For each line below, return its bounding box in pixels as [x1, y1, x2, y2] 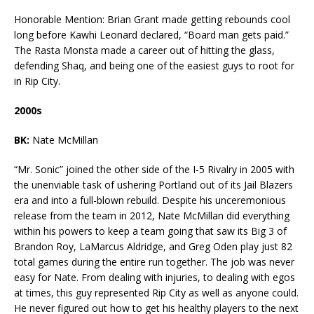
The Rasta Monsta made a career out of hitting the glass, [14, 43, 275, 57]
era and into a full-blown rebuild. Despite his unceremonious [14, 193, 286, 207]
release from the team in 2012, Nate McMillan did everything [14, 209, 289, 223]
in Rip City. [14, 74, 60, 88]
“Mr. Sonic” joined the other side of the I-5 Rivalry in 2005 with [14, 163, 294, 177]
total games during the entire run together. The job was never [14, 255, 294, 269]
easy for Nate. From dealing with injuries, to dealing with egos [14, 271, 295, 285]
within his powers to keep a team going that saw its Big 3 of [14, 224, 287, 238]
